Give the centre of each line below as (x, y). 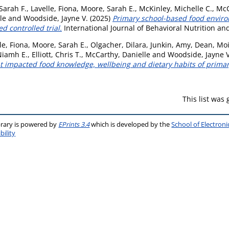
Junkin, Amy (170, 45)
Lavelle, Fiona (54, 8)
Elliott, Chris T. (56, 54)
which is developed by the (131, 124)
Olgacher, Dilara (118, 45)
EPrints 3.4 (74, 124)
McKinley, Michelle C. (176, 8)
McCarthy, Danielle (118, 54)
